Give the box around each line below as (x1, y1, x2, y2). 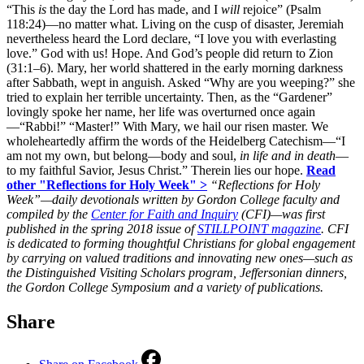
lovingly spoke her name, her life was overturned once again (6, 104, 315, 119)
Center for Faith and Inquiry (91, 206, 238, 221)
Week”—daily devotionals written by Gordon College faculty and (6, 192, 340, 206)
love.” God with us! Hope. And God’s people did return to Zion (6, 45, 333, 60)
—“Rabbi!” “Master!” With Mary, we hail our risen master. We (6, 119, 328, 133)
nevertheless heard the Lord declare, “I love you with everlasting (6, 31, 336, 45)
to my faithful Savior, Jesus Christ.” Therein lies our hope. (6, 162, 306, 177)
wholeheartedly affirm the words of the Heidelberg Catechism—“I (6, 133, 345, 148)
